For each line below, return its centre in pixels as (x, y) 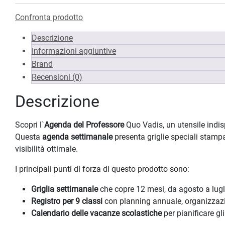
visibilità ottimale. (46, 149)
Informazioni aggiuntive (74, 51)
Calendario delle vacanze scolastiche (96, 213)
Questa (29, 137)
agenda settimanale (77, 137)
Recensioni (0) (57, 77)
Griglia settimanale (65, 189)
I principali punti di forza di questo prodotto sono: (102, 169)
